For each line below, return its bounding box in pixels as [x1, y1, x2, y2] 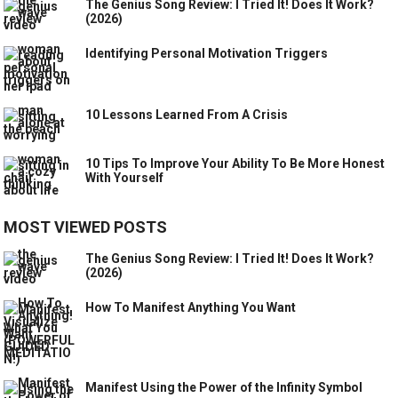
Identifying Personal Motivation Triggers [85, 46, 329, 61]
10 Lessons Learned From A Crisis [85, 107, 289, 123]
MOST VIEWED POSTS [4, 218, 168, 237]
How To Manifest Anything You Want [85, 300, 297, 315]
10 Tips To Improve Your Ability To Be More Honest [85, 156, 386, 171]
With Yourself [85, 171, 164, 186]
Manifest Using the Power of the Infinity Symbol [85, 380, 363, 395]
